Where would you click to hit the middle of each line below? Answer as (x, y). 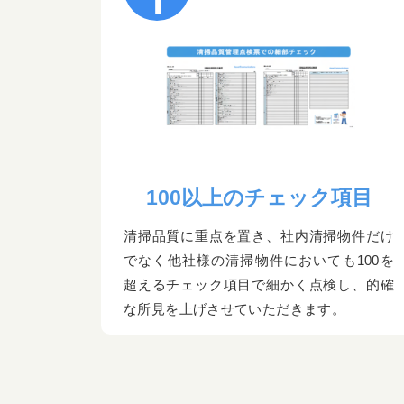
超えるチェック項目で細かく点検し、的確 (259, 285)
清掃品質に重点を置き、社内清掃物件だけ (259, 236)
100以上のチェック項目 (259, 198)
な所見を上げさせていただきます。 (235, 309)
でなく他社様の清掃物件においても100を (259, 261)
